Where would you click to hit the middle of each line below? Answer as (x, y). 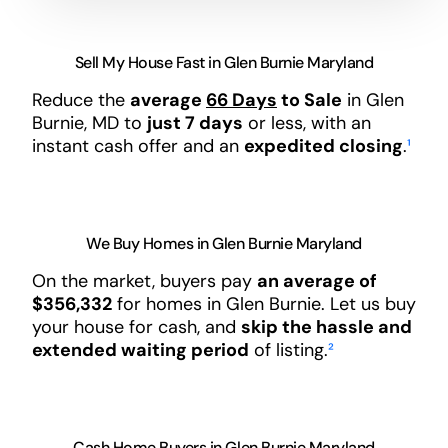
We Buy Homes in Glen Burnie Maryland (224, 244)
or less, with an (306, 123)
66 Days (241, 100)
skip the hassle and (326, 327)
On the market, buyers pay (144, 281)
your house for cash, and (136, 327)
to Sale (309, 100)
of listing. (288, 350)
